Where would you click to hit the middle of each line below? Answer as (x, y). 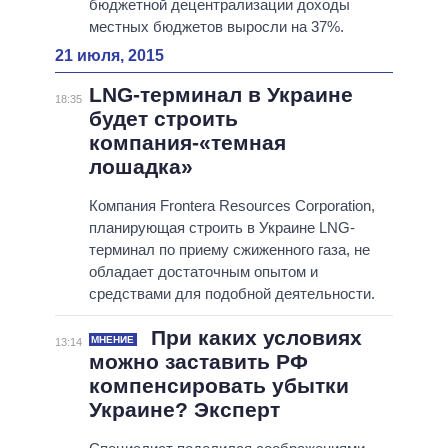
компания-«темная (187, 143)
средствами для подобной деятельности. (231, 294)
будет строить (163, 119)
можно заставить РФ (198, 362)
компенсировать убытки (218, 386)
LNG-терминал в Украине (220, 95)
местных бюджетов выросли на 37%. (216, 27)
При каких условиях (253, 338)
